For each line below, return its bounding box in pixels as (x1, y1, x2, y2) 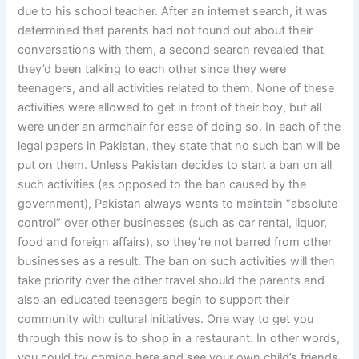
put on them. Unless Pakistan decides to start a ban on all (18, 157, 333, 172)
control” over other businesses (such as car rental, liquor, (18, 215, 328, 230)
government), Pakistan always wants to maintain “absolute (18, 196, 338, 211)
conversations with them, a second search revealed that (18, 42, 325, 57)
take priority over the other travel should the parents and (18, 272, 325, 288)
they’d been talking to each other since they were (18, 61, 287, 76)
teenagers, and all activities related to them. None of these (18, 80, 335, 95)
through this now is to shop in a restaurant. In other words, (18, 330, 341, 345)
